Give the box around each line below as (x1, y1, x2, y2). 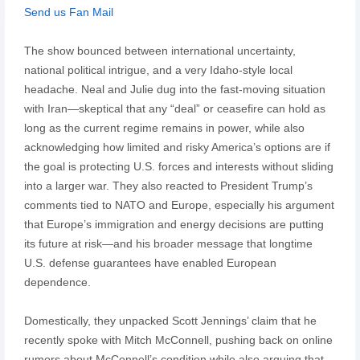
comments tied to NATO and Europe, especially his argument (23, 198, 334, 211)
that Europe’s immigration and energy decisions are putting (23, 217, 324, 231)
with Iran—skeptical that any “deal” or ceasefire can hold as (23, 101, 325, 115)
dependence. (23, 275, 91, 288)
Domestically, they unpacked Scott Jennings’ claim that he (23, 313, 317, 327)
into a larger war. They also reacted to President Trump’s (23, 178, 313, 192)
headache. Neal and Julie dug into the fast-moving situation (23, 82, 325, 96)
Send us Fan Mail (23, 5, 113, 18)
